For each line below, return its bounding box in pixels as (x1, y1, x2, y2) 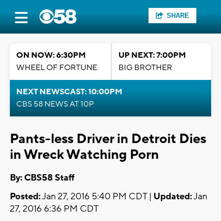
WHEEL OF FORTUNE (16, 63, 97, 73)
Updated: (153, 191, 192, 203)
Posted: (10, 191, 40, 203)
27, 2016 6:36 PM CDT (10, 203, 99, 215)
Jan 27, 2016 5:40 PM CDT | (40, 191, 153, 203)
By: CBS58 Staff (10, 172, 74, 184)
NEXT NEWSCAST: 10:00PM (16, 87, 122, 97)
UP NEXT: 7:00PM (118, 50, 186, 60)
